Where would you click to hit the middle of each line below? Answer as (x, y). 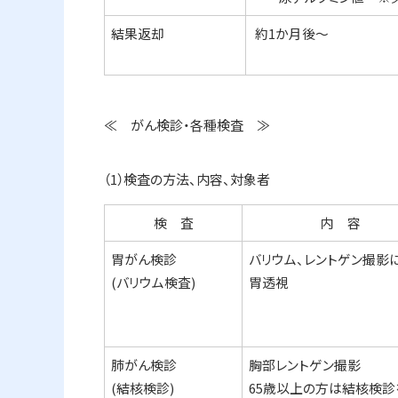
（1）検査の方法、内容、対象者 (187, 179)
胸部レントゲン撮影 (305, 365)
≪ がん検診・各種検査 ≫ (187, 124)
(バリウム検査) (154, 283)
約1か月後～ (291, 33)
